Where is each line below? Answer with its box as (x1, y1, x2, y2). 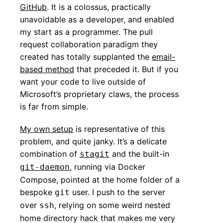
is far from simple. (20, 102, 88, 112)
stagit (80, 150, 110, 159)
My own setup (20, 124, 73, 134)
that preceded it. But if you (74, 64, 178, 75)
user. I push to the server (70, 187, 165, 198)
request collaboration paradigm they (20, 39, 158, 50)
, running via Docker (70, 162, 145, 172)
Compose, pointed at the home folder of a (20, 175, 180, 185)
